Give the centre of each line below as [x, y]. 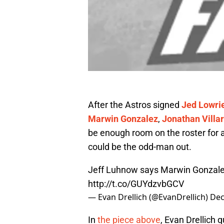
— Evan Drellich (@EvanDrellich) [149, 197]
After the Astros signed [135, 105]
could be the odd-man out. [140, 147]
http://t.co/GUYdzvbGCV [136, 184]
